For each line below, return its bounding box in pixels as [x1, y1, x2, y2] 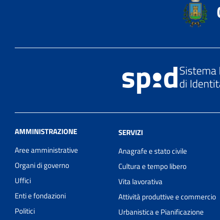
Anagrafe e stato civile [118, 145, 187, 157]
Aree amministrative [15, 144, 78, 156]
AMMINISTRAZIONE [15, 125, 77, 137]
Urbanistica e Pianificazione [118, 206, 204, 218]
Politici [15, 205, 35, 217]
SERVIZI [118, 126, 143, 138]
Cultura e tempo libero [118, 160, 187, 172]
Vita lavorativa [118, 175, 163, 187]
